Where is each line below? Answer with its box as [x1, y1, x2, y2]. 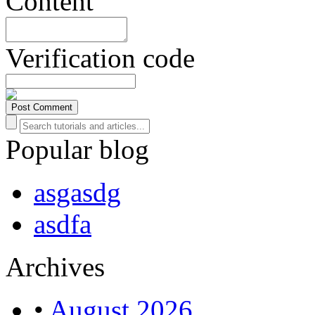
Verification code [6, 42, 195, 73]
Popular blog [6, 134, 149, 165]
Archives [6, 251, 105, 282]
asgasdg [34, 176, 121, 207]
